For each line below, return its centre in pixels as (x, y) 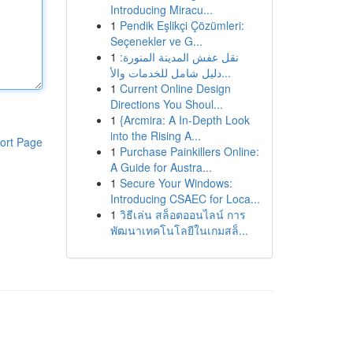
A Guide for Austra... (161, 167)
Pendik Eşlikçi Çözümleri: (182, 25)
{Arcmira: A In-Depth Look (184, 120)
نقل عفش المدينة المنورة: (179, 57)
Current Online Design (175, 88)
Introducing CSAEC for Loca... (185, 199)
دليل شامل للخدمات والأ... (226, 72)
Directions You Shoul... (166, 104)
